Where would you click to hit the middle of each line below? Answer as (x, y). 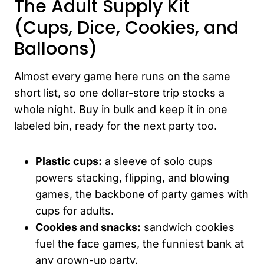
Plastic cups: (69, 161)
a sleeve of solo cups (157, 161)
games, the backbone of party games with (142, 194)
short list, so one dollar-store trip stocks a (119, 93)
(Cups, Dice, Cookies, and (126, 27)
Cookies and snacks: (88, 227)
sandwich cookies (188, 227)
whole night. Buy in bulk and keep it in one (121, 109)
